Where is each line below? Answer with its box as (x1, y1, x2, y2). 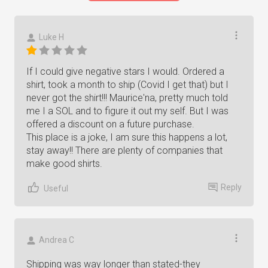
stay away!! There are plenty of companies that (26, 145, 223, 156)
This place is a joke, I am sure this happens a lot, (26, 132, 227, 143)
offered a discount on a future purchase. (26, 118, 194, 130)
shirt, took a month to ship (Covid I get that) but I (26, 79, 229, 90)
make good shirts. (26, 158, 102, 169)
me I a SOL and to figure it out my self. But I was (26, 105, 229, 117)
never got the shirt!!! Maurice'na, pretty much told (26, 92, 228, 103)
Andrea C (39, 235, 74, 245)
